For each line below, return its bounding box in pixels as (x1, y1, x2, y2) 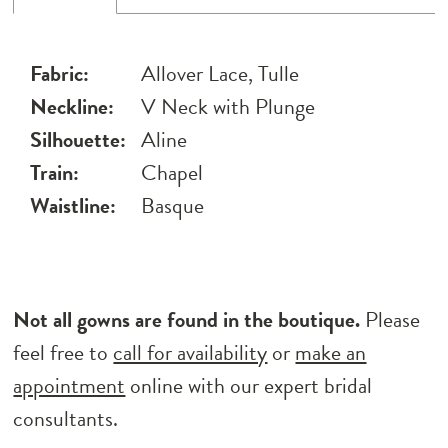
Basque (141, 189, 205, 223)
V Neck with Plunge (141, 90, 316, 124)
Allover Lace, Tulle (141, 57, 300, 91)
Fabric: (30, 57, 90, 91)
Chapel (141, 156, 204, 190)
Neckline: (30, 90, 115, 124)
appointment (13, 369, 126, 402)
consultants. (13, 402, 119, 435)
